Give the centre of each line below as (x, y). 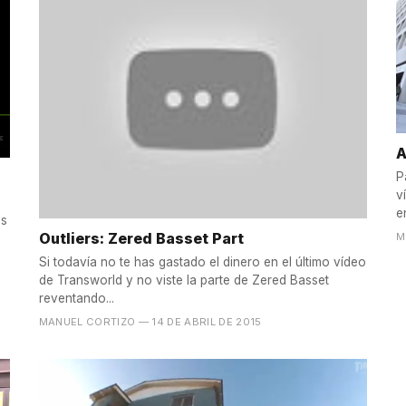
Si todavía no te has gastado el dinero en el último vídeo (202, 262)
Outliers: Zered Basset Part (141, 238)
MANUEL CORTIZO (87, 322)
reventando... (76, 299)
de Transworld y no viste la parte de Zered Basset (184, 280)
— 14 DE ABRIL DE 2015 (200, 322)
